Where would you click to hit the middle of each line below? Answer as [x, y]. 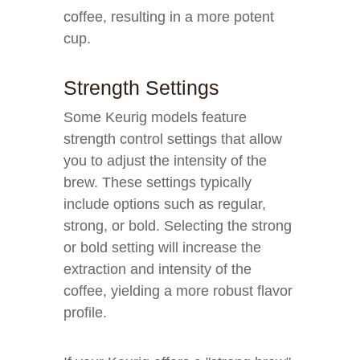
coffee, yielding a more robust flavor [178, 291]
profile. [85, 313]
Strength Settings [141, 88]
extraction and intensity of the [157, 269]
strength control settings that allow [173, 139]
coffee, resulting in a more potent [169, 17]
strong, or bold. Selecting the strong [178, 226]
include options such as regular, [165, 204]
